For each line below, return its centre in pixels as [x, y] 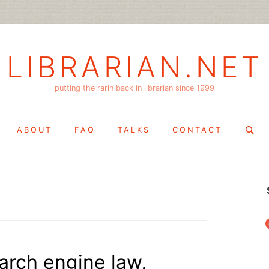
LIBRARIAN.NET [134, 67]
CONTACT [197, 130]
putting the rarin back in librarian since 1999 [134, 88]
